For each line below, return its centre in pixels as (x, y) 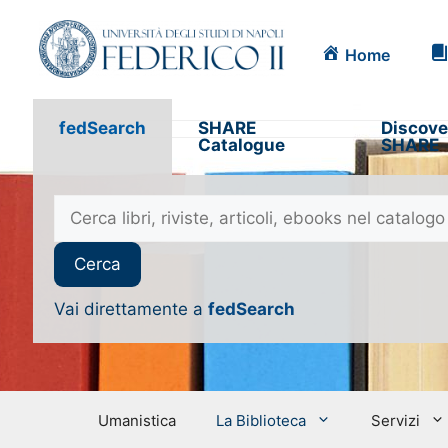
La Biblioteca (261, 420)
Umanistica (137, 420)
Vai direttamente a (130, 309)
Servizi (395, 420)
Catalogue (241, 144)
